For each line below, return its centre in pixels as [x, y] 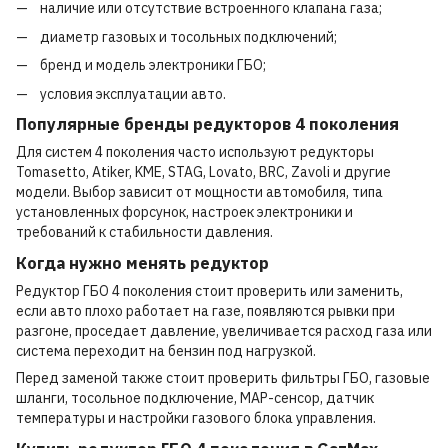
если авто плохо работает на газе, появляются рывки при [205, 311]
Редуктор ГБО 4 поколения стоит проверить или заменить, [209, 291]
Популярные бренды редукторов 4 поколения [207, 124]
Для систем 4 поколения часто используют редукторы [195, 152]
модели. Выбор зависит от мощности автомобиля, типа [199, 192]
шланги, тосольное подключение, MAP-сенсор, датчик [195, 398]
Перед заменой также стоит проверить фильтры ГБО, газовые [223, 378]
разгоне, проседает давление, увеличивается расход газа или [224, 331]
